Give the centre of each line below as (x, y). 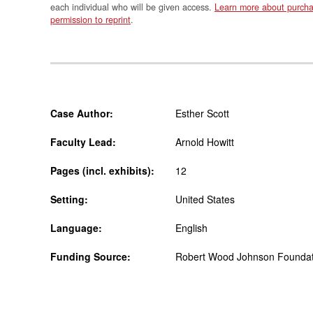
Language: (76, 227)
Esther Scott (202, 113)
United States (205, 199)
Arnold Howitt (205, 141)
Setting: (69, 199)
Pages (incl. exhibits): (102, 170)
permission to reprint (90, 19)
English (191, 227)
